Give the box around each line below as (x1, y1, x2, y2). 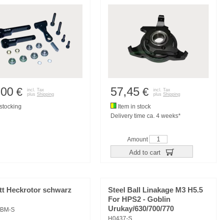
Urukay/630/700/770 (108, 205, 174, 213)
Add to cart (129, 148, 163, 156)
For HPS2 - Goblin (108, 195, 170, 203)
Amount (127, 136, 149, 143)
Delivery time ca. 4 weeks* (110, 112, 181, 119)
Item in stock (116, 103, 151, 110)
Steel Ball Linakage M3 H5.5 (108, 186, 203, 194)
